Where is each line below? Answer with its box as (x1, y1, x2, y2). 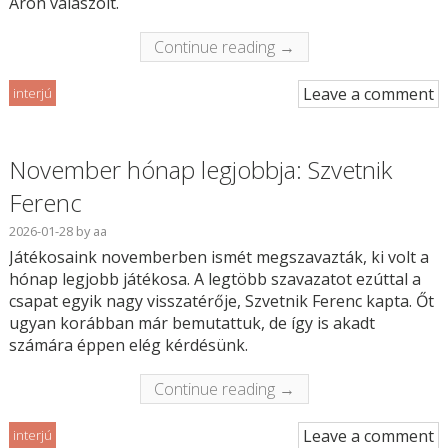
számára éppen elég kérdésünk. (8, 334, 248, 357)
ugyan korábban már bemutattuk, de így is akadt (8, 312, 375, 335)
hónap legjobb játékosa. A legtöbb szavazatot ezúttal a (8, 268, 421, 291)
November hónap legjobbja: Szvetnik (8, 153, 392, 187)
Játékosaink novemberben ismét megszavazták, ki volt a (8, 246, 429, 269)
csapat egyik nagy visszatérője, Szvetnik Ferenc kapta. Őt (8, 290, 434, 313)
